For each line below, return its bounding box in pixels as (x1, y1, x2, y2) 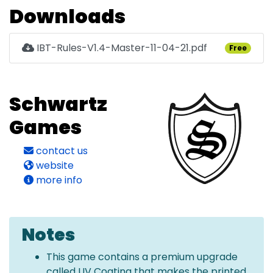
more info (34, 172, 82, 187)
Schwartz (9, 90, 107, 118)
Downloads (9, 2, 126, 30)
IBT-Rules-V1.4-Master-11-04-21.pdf (34, 40, 207, 55)
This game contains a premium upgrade (46, 249, 238, 264)
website (34, 158, 74, 172)
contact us (34, 143, 88, 158)
